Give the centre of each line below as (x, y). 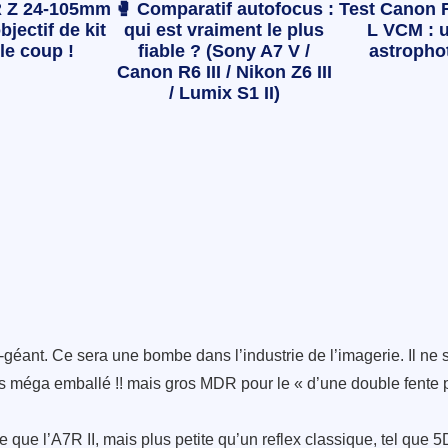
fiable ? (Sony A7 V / (224, 51)
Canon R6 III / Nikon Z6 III (224, 72)
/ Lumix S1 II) (224, 93)
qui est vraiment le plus (224, 30)
